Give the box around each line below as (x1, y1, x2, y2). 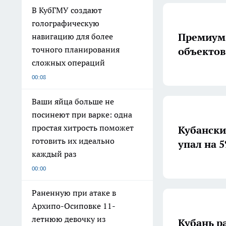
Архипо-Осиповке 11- (32, 201, 116, 211)
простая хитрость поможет (32, 123, 134, 133)
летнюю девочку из (32, 214, 106, 224)
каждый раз (32, 149, 77, 159)
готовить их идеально (32, 136, 115, 146)
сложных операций (32, 58, 105, 68)
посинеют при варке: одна (32, 109, 132, 120)
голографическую (32, 18, 99, 28)
